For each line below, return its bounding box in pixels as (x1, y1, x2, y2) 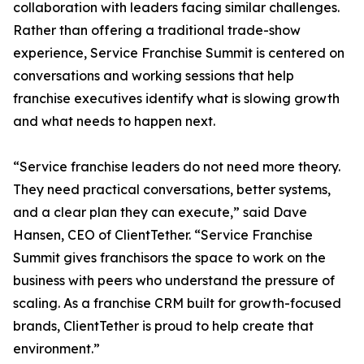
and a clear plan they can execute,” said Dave (13, 204, 307, 221)
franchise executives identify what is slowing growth (13, 90, 340, 107)
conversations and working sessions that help (13, 67, 294, 84)
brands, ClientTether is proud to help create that (13, 318, 314, 335)
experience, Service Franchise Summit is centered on (13, 45, 344, 62)
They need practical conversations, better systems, (13, 181, 331, 198)
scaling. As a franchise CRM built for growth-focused (13, 295, 341, 312)
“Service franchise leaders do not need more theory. (13, 158, 340, 175)
